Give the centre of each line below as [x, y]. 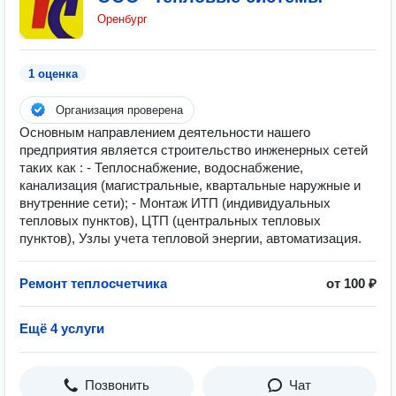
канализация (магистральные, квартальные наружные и [190, 185]
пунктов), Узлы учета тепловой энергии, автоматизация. [190, 238]
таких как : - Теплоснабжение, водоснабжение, [161, 168]
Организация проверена [119, 110]
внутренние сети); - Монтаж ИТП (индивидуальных [175, 203]
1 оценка [53, 74]
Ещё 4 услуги [62, 328]
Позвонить [117, 385]
